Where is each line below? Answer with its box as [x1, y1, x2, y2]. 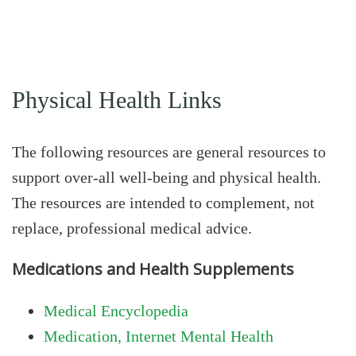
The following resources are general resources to [12, 142, 326, 161]
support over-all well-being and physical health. [12, 168, 321, 186]
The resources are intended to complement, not [12, 193, 315, 211]
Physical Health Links [12, 87, 222, 113]
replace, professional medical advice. [12, 219, 252, 237]
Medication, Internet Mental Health [44, 327, 273, 345]
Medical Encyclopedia [44, 301, 188, 319]
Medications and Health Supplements [12, 257, 294, 280]
